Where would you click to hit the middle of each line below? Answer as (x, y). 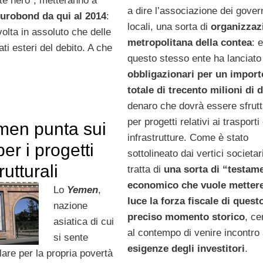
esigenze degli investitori (186, 248)
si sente (71, 237)
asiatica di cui (84, 221)
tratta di (146, 169)
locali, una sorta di (169, 26)
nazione (71, 205)
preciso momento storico (186, 217)
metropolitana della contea (190, 42)
